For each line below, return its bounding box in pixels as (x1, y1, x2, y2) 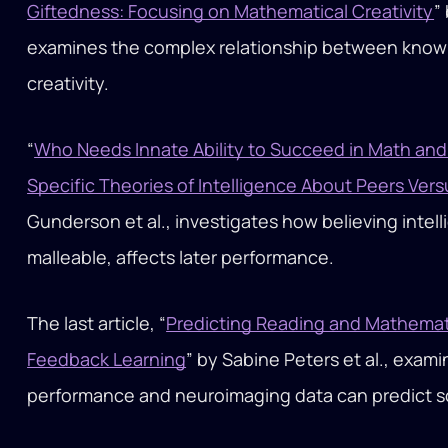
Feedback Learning (27, 347, 187, 372)
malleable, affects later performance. (27, 245, 335, 270)
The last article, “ (27, 311, 167, 336)
